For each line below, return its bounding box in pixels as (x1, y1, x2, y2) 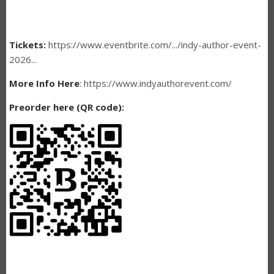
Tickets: (9, 38, 48, 51)
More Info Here (9, 76, 80, 89)
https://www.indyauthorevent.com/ (84, 76, 232, 89)
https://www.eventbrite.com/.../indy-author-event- (48, 38, 261, 51)
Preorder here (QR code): (9, 100, 124, 113)
